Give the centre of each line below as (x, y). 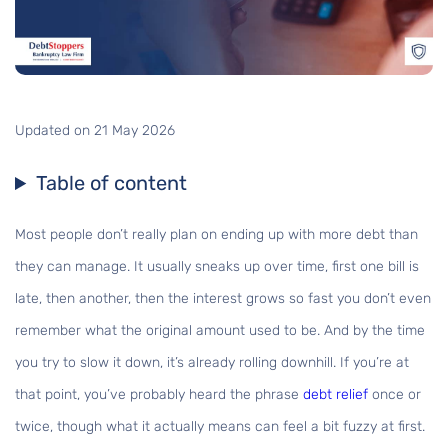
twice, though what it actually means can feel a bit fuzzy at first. (220, 427)
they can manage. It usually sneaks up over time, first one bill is (217, 267)
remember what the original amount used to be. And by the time (220, 331)
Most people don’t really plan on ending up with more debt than (216, 235)
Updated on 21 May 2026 (95, 131)
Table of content (112, 183)
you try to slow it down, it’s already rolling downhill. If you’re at (212, 363)
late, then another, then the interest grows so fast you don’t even (223, 299)
